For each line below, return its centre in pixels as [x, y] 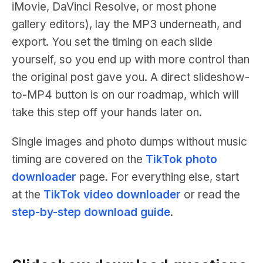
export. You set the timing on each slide [112, 42]
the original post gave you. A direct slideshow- [131, 77]
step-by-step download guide [91, 212]
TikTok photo [181, 159]
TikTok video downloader [112, 195]
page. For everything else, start [158, 177]
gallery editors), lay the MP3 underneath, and [127, 24]
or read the [210, 195]
